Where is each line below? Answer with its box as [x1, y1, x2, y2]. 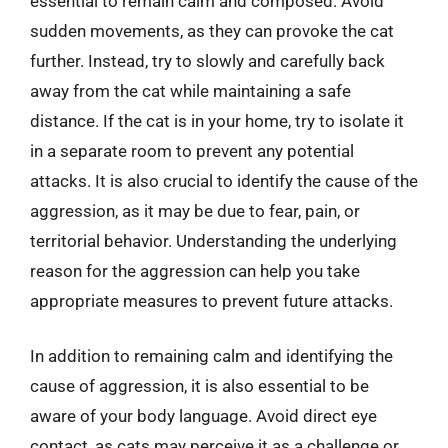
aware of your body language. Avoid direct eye [30, 406, 377, 426]
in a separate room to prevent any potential [30, 140, 354, 161]
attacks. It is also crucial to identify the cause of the [30, 170, 418, 191]
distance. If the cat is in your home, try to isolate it [30, 110, 404, 131]
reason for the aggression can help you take [30, 260, 360, 281]
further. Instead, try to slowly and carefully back [30, 50, 385, 71]
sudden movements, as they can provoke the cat [30, 20, 394, 41]
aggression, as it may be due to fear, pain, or [30, 200, 360, 221]
